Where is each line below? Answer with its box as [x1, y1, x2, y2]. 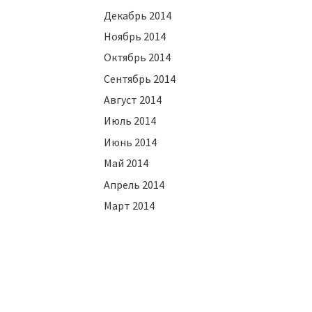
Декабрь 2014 [104, 8, 172, 22]
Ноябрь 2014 [104, 29, 166, 43]
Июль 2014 [104, 114, 157, 128]
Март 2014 [104, 198, 155, 213]
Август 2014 [104, 93, 162, 107]
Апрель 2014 [104, 177, 165, 192]
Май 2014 [104, 156, 149, 171]
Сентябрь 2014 [104, 71, 176, 86]
